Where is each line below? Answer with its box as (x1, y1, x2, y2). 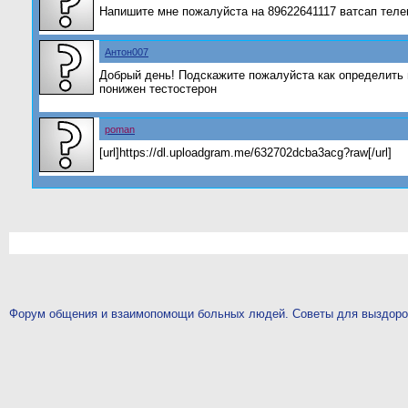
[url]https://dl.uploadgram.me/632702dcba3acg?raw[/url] (99, 146, 392, 159)
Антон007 (105, 46, 148, 57)
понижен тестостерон (99, 82, 217, 96)
